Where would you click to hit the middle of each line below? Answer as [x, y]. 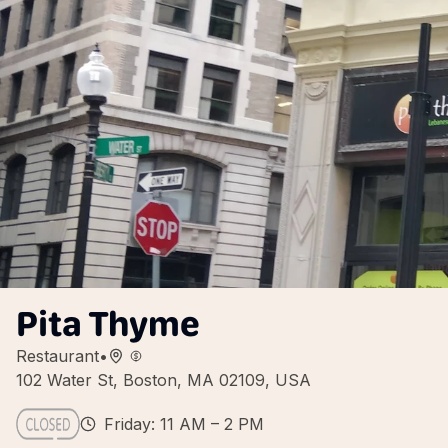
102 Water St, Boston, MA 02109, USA [163, 380]
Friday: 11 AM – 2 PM [184, 424]
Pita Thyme [108, 323]
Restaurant [57, 356]
